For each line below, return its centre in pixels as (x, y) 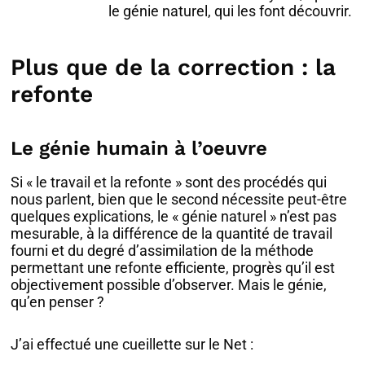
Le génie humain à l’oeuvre (139, 148)
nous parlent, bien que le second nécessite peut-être (179, 199)
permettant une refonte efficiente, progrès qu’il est (173, 267)
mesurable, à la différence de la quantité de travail (172, 233)
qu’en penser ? (58, 301)
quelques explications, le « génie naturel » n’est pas (174, 216)
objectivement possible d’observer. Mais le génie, (169, 284)
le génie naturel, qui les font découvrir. (231, 11)
